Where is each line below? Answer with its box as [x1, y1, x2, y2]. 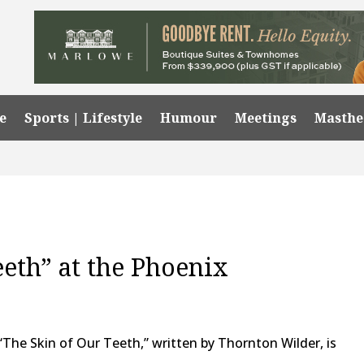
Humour [160, 108, 218, 127]
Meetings [235, 108, 297, 127]
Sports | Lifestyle [24, 108, 143, 127]
